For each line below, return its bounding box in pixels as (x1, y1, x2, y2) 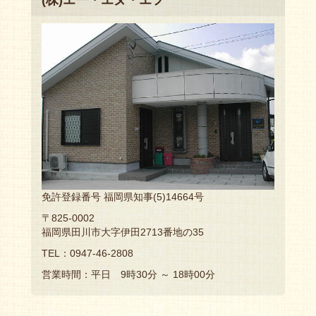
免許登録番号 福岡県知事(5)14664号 (42, 190, 204, 202)
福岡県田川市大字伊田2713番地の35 (42, 226, 204, 238)
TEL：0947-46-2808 (42, 247, 133, 259)
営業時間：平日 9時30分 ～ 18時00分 (42, 268, 215, 280)
